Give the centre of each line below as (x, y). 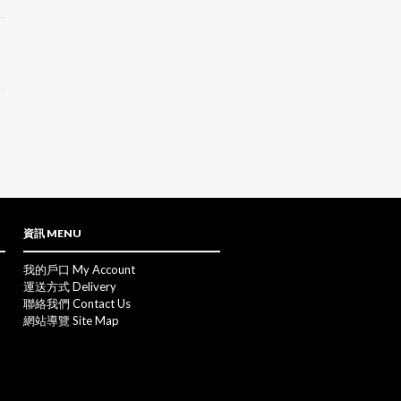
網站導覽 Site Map (71, 320)
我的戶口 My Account (79, 269)
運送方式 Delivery (70, 286)
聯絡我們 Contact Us (77, 303)
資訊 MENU (52, 233)
